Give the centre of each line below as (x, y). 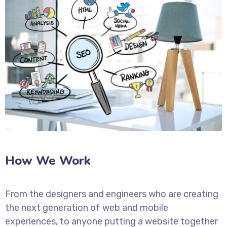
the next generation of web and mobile (87, 207)
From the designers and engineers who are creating (112, 194)
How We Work (48, 160)
